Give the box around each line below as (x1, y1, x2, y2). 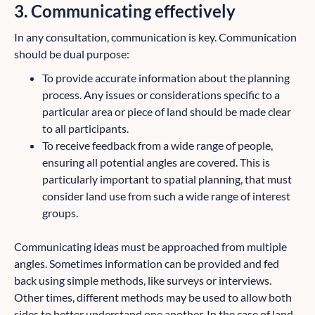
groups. (42, 206, 78, 220)
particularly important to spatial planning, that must (42, 172, 292, 186)
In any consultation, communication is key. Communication (14, 30, 297, 44)
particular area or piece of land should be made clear (42, 105, 291, 119)
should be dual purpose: (14, 47, 129, 61)
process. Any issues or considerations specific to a (42, 88, 280, 102)
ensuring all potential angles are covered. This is (42, 155, 270, 169)
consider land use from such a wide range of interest (42, 189, 290, 203)
